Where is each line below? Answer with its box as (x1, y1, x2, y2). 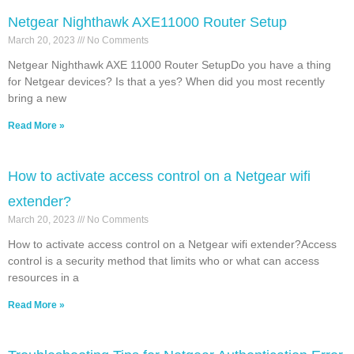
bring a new (8, 91, 66, 104)
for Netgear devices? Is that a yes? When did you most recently (8, 74, 325, 88)
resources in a (8, 270, 79, 284)
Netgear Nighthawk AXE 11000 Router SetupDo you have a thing (8, 58, 331, 71)
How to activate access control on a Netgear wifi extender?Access (8, 237, 337, 250)
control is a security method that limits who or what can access (8, 254, 319, 267)
